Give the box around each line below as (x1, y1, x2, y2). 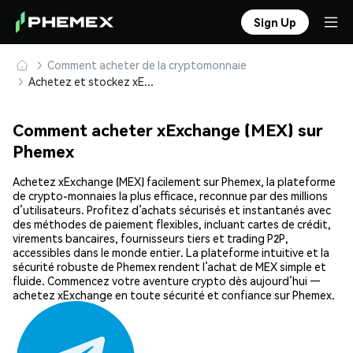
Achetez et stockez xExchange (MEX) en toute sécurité (144, 74, 154, 88)
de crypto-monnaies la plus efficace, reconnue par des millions (13, 188, 328, 203)
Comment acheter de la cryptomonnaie (47, 58, 247, 72)
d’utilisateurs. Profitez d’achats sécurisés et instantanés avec (13, 203, 331, 217)
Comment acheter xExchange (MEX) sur (13, 119, 323, 141)
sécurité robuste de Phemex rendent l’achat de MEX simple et (13, 259, 326, 274)
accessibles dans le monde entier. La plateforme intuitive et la (13, 245, 329, 260)
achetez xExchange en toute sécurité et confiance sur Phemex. (13, 288, 335, 303)
